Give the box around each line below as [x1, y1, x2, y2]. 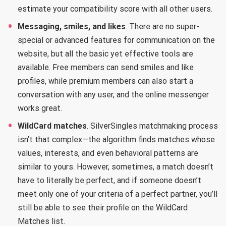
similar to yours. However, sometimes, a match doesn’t [18, 161, 213, 172]
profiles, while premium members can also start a [18, 76, 193, 86]
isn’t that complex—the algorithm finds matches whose [18, 134, 215, 144]
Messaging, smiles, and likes [18, 21, 126, 31]
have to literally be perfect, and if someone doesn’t [18, 175, 201, 185]
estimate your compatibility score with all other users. [18, 4, 212, 14]
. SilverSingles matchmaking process [87, 121, 218, 131]
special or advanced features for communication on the [18, 35, 215, 45]
